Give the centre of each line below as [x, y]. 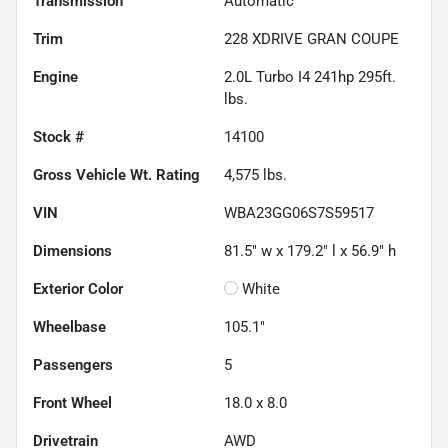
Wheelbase [69, 327]
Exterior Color [78, 289]
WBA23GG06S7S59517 [299, 213]
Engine [55, 77]
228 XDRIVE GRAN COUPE [311, 39]
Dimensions [72, 251]
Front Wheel [72, 403]
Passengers [73, 365]
